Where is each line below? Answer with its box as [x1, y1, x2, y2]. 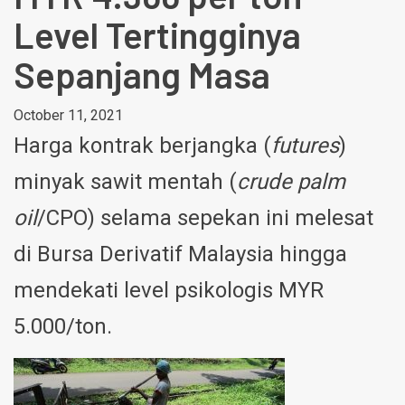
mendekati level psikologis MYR [14, 278, 324, 304]
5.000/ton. [14, 314, 112, 340]
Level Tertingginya [14, 13, 301, 57]
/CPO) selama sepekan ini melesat [37, 205, 373, 231]
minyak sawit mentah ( [14, 169, 237, 195]
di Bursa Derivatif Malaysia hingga [14, 241, 347, 268]
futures [271, 133, 339, 159]
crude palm [237, 169, 345, 195]
